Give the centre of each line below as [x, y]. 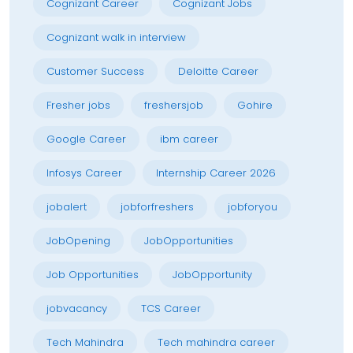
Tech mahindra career [216, 342]
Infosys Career [84, 173]
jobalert [67, 206]
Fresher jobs [78, 105]
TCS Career [171, 308]
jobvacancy [77, 308]
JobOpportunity [212, 274]
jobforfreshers [157, 206]
